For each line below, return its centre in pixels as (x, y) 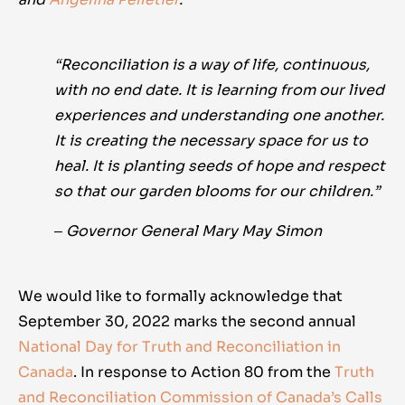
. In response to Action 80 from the (204, 372)
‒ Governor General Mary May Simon (188, 231)
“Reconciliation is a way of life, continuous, (212, 65)
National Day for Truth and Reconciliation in (179, 347)
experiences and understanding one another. (219, 116)
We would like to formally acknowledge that (180, 297)
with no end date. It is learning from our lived (219, 90)
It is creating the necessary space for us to (211, 141)
